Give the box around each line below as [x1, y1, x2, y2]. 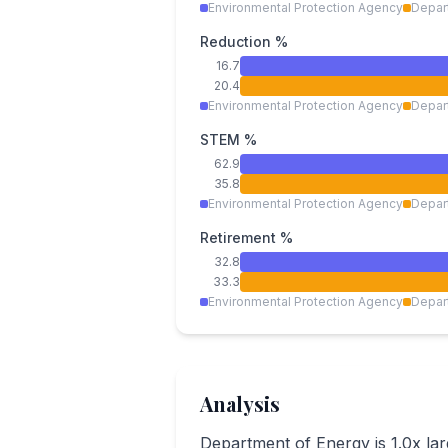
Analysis [200, 390, 280, 417]
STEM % [200, 131, 257, 148]
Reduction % [200, 33, 288, 50]
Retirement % [200, 229, 293, 246]
